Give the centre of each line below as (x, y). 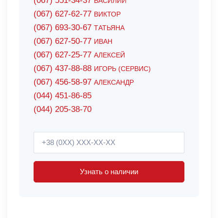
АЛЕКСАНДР (114, 82)
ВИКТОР (107, 14)
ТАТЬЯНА (109, 28)
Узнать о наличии (109, 172)
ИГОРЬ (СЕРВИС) (122, 69)
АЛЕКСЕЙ (109, 55)
